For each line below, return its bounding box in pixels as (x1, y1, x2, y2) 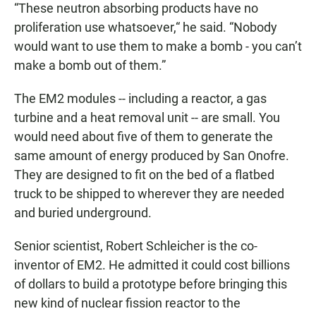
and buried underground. (14, 205, 152, 220)
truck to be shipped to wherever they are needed (14, 186, 284, 201)
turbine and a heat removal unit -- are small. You (14, 109, 280, 125)
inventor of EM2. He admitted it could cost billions (14, 257, 290, 272)
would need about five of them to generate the (14, 128, 273, 144)
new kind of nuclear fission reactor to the (14, 295, 241, 310)
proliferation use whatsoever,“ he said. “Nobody (14, 19, 277, 35)
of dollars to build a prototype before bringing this (14, 276, 287, 291)
